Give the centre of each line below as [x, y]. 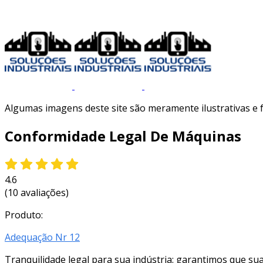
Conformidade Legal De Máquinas [123, 136]
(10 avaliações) [37, 192]
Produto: [24, 215]
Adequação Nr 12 [42, 237]
